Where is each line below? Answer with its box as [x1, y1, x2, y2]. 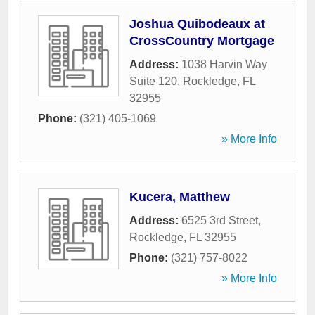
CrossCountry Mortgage [129, 34, 274, 48]
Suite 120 [129, 75, 177, 87]
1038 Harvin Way [181, 58, 267, 70]
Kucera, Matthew [129, 190, 230, 204]
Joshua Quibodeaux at [129, 17, 265, 31]
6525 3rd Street [181, 214, 258, 226]
